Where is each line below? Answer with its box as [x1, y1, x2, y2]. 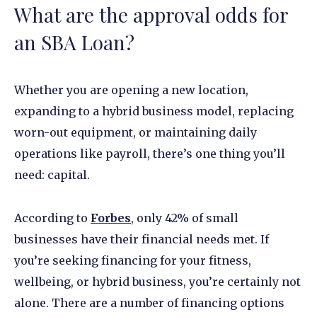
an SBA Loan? [14, 29, 134, 56]
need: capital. [14, 167, 93, 182]
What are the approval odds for [14, 1, 288, 28]
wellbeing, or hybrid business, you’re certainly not [14, 274, 301, 289]
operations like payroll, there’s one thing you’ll [14, 146, 285, 161]
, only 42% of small [131, 210, 238, 225]
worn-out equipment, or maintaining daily [14, 125, 257, 139]
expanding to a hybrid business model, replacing [14, 103, 294, 118]
